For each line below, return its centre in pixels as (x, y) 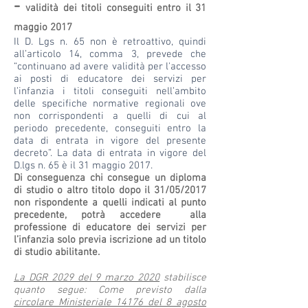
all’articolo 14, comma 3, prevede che (110, 54)
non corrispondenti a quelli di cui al (110, 116)
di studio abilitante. (57, 252)
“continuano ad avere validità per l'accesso (110, 67)
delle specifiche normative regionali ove (110, 104)
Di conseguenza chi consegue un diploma (110, 178)
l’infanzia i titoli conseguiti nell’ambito (110, 91)
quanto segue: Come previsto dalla (110, 290)
